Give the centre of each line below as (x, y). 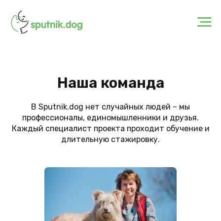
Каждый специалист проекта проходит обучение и (110, 129)
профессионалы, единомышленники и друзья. (110, 118)
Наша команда (110, 83)
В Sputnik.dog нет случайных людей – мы (110, 107)
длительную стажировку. (110, 140)
